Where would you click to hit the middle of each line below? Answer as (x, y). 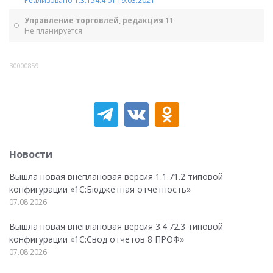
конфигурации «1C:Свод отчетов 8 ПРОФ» (97, 239)
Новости (31, 154)
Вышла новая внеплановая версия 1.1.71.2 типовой (116, 176)
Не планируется (53, 31)
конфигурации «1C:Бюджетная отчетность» (100, 189)
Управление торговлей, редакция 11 (99, 20)
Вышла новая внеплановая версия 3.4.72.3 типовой (116, 226)
